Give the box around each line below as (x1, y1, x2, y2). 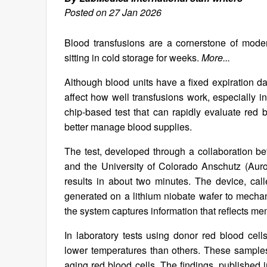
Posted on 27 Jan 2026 (64, 5, 162, 19)
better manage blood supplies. (64, 120, 192, 133)
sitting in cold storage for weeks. (64, 51, 201, 64)
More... (201, 51, 230, 64)
